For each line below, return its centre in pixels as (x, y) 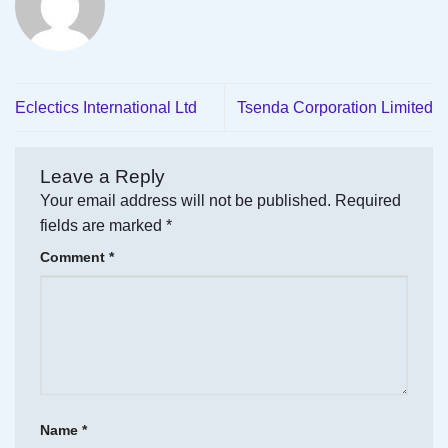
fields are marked (103, 226)
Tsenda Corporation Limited (335, 107)
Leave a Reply (105, 177)
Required (368, 201)
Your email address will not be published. (185, 201)
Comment (74, 257)
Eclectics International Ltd (106, 107)
